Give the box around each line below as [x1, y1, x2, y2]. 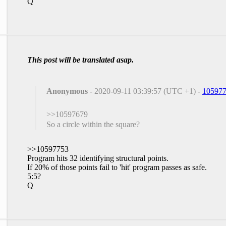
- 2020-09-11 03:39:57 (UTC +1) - [88, 86, 202, 95]
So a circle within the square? [46, 120, 140, 129]
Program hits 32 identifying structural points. [27, 153, 168, 162]
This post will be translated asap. [27, 55, 134, 64]
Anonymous [46, 86, 88, 95]
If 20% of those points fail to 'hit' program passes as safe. [27, 162, 207, 172]
